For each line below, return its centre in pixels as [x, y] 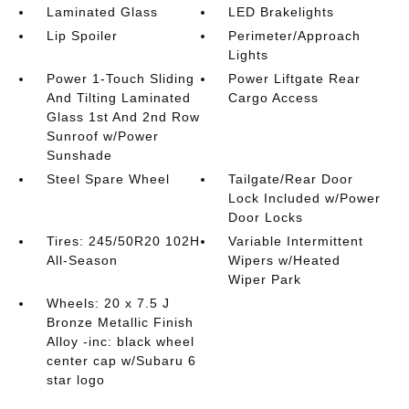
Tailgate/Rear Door [291, 179]
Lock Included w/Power [305, 198]
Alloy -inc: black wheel [120, 341]
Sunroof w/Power [102, 136]
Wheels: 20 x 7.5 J [108, 303]
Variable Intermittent [296, 241]
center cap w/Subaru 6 [121, 361]
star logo [75, 380]
